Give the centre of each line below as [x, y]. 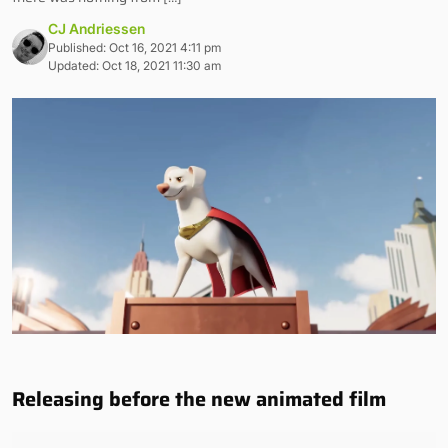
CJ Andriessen [96, 28]
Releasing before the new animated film [199, 398]
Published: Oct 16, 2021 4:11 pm [134, 47]
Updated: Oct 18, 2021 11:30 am [134, 65]
